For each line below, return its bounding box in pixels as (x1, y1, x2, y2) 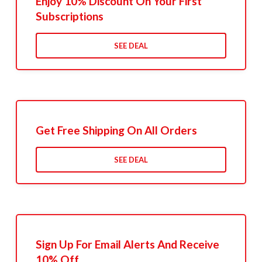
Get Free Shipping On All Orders (35, 123, 197, 137)
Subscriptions (35, 9, 104, 23)
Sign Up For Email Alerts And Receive (35, 237, 219, 251)
